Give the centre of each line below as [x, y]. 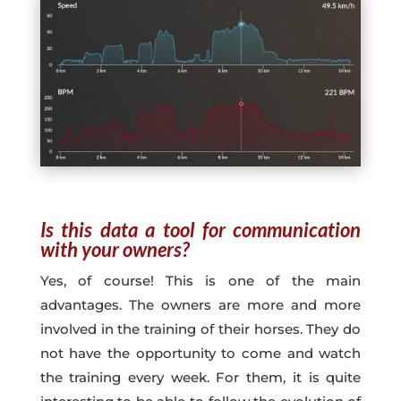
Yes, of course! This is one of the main [200, 281]
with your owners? [115, 250]
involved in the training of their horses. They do [200, 329]
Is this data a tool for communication [200, 230]
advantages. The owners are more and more [200, 305]
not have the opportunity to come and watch [200, 354]
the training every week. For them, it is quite [200, 378]
